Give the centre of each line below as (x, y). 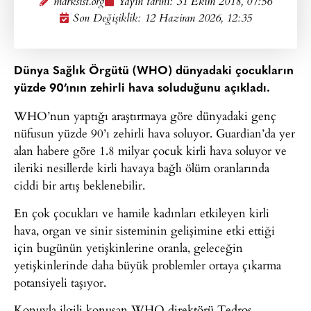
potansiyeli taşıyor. (60, 282)
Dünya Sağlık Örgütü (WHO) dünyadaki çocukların (154, 71)
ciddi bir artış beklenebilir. (79, 185)
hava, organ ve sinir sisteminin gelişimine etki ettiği (144, 230)
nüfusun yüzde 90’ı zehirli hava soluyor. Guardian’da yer (154, 133)
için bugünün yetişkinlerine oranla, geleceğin (128, 247)
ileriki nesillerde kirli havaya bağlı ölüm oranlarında (142, 168)
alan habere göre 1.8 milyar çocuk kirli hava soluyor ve (150, 151)
